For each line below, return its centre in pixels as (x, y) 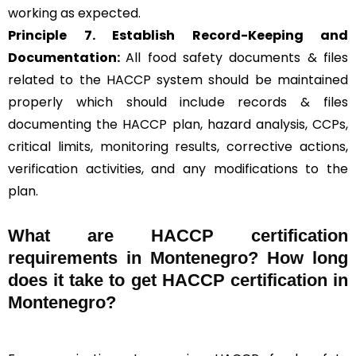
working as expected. (74, 14)
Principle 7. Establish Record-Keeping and (178, 36)
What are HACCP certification (178, 236)
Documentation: (67, 58)
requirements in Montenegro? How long (178, 258)
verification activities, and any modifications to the (178, 169)
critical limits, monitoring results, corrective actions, (178, 147)
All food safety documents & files (237, 58)
